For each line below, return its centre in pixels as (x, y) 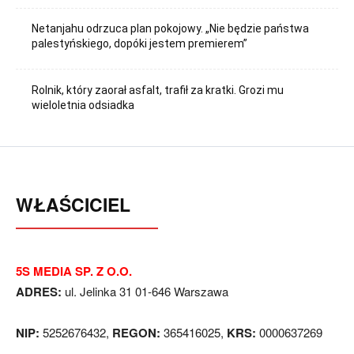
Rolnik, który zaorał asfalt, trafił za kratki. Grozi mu (158, 90)
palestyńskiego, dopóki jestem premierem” (140, 44)
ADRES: (39, 291)
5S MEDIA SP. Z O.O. (74, 271)
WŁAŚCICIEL (73, 204)
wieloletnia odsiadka (83, 105)
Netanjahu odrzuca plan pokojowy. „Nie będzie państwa (171, 29)
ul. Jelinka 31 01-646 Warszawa (145, 291)
